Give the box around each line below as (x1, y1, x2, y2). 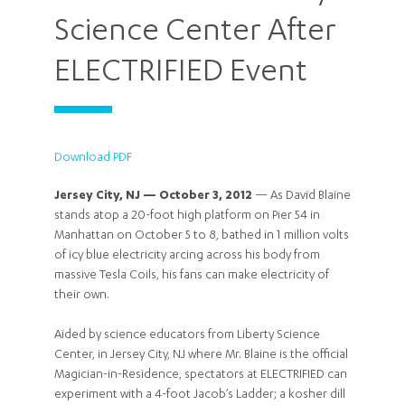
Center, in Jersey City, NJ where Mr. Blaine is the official (54, 349, 348, 363)
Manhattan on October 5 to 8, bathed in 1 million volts (54, 230, 349, 243)
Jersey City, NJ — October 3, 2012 (54, 190, 252, 203)
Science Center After (54, 16, 336, 51)
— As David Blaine (252, 190, 351, 203)
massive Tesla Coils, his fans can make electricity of (54, 269, 329, 283)
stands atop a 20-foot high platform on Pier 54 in (54, 210, 320, 223)
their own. (54, 289, 109, 303)
